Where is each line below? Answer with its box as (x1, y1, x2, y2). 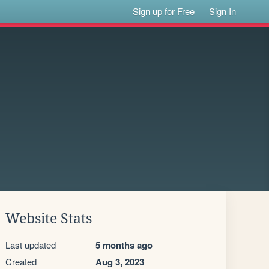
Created (5, 255, 37, 268)
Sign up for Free (133, 5, 195, 17)
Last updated (5, 238, 56, 251)
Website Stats (5, 211, 92, 226)
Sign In (209, 5, 237, 17)
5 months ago (95, 238, 153, 252)
